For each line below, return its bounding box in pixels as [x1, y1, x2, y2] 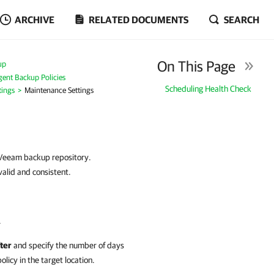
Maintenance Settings [24, 86, 94, 95]
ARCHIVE [15, 14, 54, 25]
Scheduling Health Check [165, 84, 252, 94]
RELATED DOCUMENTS [89, 14, 188, 25]
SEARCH [224, 14, 259, 25]
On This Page [157, 57, 236, 75]
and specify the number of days [12, 240, 124, 250]
